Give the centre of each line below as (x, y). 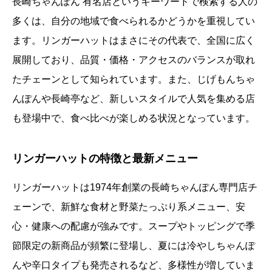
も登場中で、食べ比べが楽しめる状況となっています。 (134, 118)
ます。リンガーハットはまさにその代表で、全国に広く (134, 41)
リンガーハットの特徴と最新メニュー (105, 159)
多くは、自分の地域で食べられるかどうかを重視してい (134, 21)
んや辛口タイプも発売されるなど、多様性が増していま (134, 265)
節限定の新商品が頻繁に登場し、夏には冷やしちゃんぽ (134, 246)
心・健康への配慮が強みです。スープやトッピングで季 (134, 226)
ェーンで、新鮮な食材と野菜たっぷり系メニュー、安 (129, 207)
